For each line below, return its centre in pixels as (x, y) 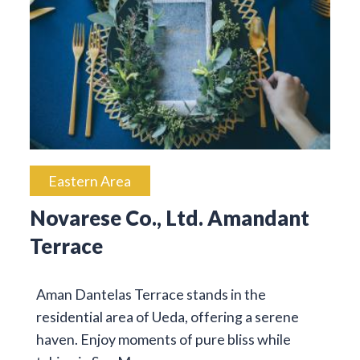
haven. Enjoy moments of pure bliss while (163, 340)
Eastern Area (90, 181)
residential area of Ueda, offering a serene (167, 317)
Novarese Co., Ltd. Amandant (169, 218)
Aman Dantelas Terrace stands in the (151, 295)
